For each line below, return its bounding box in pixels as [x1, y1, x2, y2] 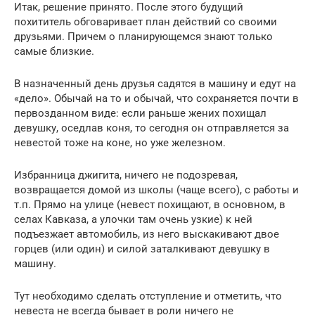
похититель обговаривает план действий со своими [14, 15, 277, 28]
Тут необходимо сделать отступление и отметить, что [14, 289, 282, 302]
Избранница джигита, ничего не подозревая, [14, 168, 238, 181]
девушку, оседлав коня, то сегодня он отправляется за [14, 121, 289, 134]
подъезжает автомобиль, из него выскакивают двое [14, 227, 279, 240]
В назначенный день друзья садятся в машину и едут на [14, 77, 296, 90]
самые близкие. [14, 44, 94, 58]
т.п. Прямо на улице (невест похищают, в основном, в [14, 198, 285, 211]
